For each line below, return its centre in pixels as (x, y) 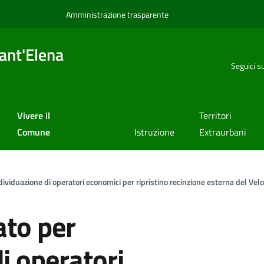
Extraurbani (223, 132)
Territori (216, 116)
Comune (33, 132)
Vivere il (33, 116)
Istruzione (154, 132)
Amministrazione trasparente (117, 14)
